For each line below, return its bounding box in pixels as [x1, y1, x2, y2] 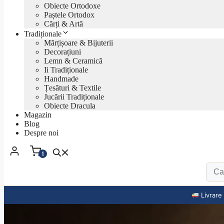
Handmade [44, 74, 78, 83]
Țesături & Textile [44, 83, 101, 92]
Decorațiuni [44, 47, 81, 56]
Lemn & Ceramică [44, 56, 102, 65]
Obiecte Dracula [44, 101, 95, 110]
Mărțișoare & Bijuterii [44, 38, 113, 47]
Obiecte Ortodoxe [44, 1, 100, 10]
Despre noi [24, 128, 58, 137]
